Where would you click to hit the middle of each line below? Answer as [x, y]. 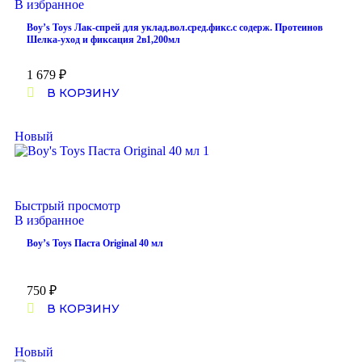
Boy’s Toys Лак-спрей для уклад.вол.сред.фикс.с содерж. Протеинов [175, 27]
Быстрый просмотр [67, 206]
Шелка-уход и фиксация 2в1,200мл [103, 40]
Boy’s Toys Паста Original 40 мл [95, 243]
